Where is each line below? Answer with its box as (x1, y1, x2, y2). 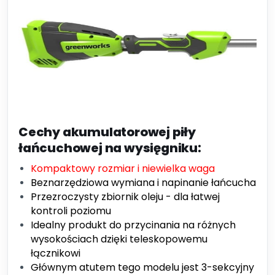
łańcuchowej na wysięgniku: (18, 139, 201, 157)
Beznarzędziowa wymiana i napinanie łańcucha (31, 176, 256, 190)
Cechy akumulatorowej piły (18, 123, 196, 141)
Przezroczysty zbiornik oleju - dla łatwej (31, 190, 220, 204)
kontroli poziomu (31, 204, 111, 218)
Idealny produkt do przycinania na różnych (31, 218, 236, 232)
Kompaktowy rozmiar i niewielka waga (31, 161, 215, 176)
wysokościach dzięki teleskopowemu (31, 232, 207, 246)
